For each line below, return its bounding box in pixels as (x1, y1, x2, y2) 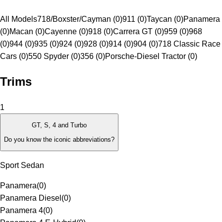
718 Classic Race (158, 40, 221, 49)
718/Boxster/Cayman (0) (37, 15, 122, 24)
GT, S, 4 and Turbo (32, 121, 87, 129)
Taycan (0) (147, 15, 183, 24)
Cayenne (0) (45, 27, 88, 36)
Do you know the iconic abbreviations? (4, 135, 114, 143)
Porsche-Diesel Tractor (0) (105, 52, 197, 61)
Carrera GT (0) (113, 27, 164, 36)
